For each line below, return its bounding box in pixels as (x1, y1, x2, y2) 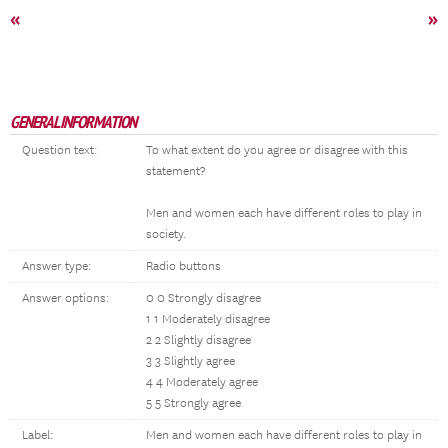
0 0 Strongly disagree (146, 291, 261, 306)
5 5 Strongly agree (146, 396, 241, 411)
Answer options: (22, 291, 109, 306)
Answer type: (22, 259, 91, 274)
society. (146, 227, 186, 242)
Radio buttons (146, 259, 221, 274)
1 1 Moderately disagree (146, 312, 270, 327)
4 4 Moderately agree (146, 375, 258, 390)
